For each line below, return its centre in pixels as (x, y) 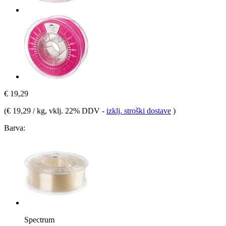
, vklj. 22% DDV (73, 110)
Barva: (15, 128)
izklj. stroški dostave (139, 110)
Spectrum (39, 219)
